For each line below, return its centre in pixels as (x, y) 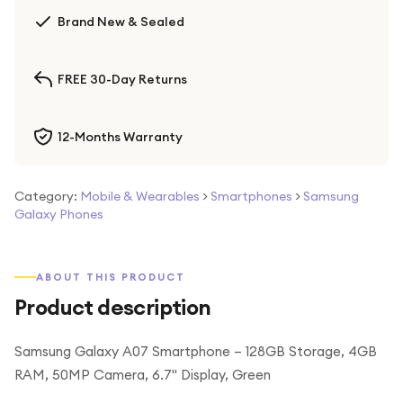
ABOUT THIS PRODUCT (111, 277)
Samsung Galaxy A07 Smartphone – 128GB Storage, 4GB (196, 351)
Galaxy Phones (59, 214)
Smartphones (251, 196)
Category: (46, 196)
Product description (113, 307)
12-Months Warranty (120, 137)
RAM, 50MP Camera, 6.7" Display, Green (143, 375)
